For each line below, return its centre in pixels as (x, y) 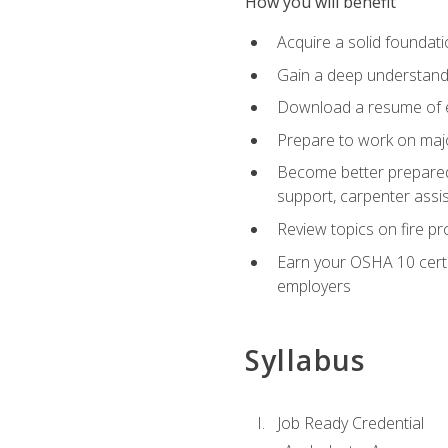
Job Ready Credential (350, 423)
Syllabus (305, 359)
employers (313, 285)
